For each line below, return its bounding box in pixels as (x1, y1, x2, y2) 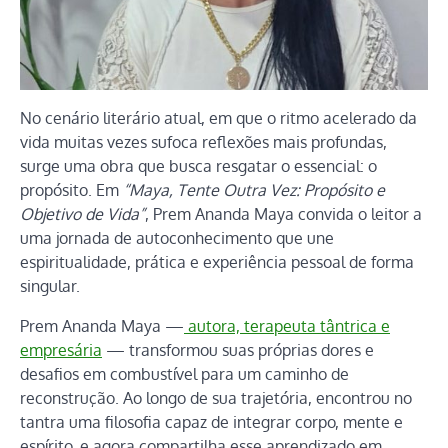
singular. (20, 275, 80, 296)
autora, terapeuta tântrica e (184, 315, 390, 336)
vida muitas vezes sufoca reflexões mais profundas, (20, 131, 387, 152)
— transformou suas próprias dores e (102, 339, 374, 360)
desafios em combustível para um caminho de (20, 363, 349, 384)
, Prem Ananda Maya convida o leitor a (145, 203, 422, 224)
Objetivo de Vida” (20, 203, 145, 224)
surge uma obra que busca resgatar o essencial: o (20, 155, 377, 176)
